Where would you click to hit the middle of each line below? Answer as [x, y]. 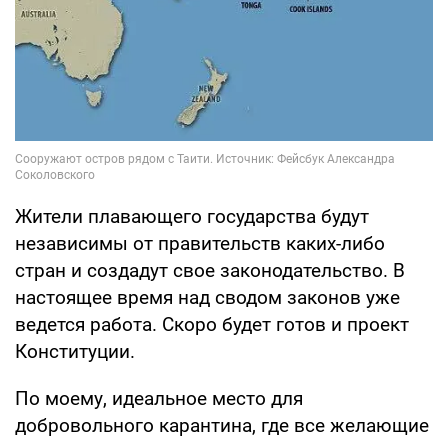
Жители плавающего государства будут [192, 216]
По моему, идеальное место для [159, 398]
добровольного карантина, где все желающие [222, 425]
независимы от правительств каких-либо [200, 243]
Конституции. [75, 351]
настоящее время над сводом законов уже [207, 297]
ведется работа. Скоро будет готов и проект [212, 324]
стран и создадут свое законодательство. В [210, 270]
